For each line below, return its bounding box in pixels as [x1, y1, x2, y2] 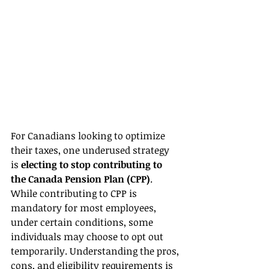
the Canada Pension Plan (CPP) [11, 172, 150, 186]
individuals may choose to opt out [11, 229, 166, 243]
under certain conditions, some [11, 215, 156, 229]
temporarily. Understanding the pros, [11, 244, 181, 258]
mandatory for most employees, [11, 201, 159, 214]
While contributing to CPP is [11, 186, 139, 200]
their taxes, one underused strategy [11, 143, 172, 157]
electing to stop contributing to [21, 157, 165, 171]
